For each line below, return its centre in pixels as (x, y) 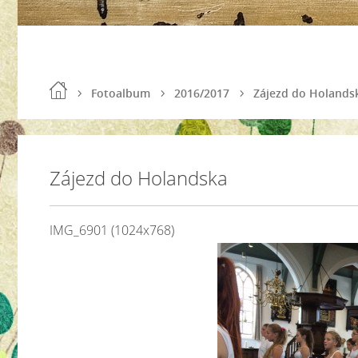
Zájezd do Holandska (139, 178)
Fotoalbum (121, 93)
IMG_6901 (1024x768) (112, 230)
